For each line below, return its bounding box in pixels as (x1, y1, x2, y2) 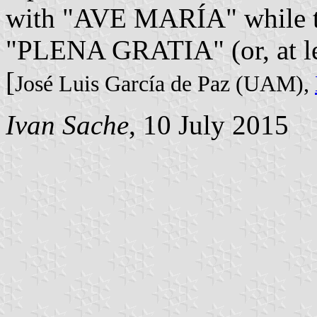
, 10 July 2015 (129, 109, 289, 140)
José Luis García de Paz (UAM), (15, 71, 315, 96)
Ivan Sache (6, 109, 129, 140)
